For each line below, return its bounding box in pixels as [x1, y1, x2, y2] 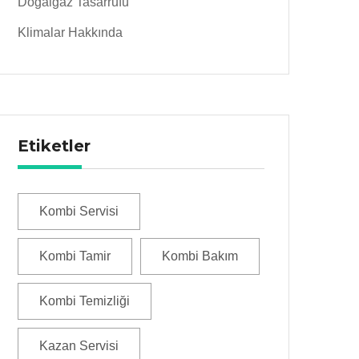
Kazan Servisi [39, 339, 119, 353]
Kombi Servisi [39, 204, 119, 218]
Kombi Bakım [162, 249, 238, 263]
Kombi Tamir [39, 249, 111, 263]
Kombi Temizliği [39, 294, 130, 308]
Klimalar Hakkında [18, 26, 123, 39]
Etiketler [18, 136, 91, 155]
